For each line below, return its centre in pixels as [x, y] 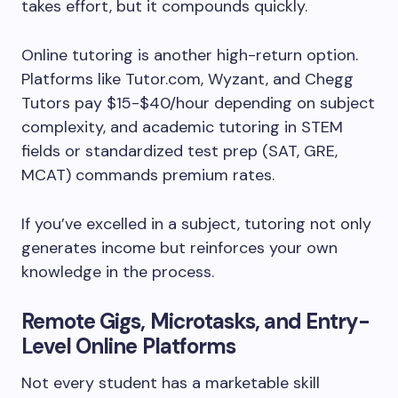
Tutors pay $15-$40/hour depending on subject [198, 103]
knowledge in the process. [120, 272]
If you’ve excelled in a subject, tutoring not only [196, 224]
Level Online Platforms [131, 346]
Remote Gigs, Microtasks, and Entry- [196, 321]
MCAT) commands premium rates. [148, 175]
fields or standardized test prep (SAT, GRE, [179, 151]
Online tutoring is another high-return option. [190, 55]
